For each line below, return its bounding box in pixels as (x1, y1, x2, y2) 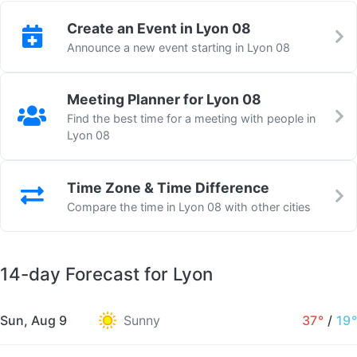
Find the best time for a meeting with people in (67, 112, 316, 126)
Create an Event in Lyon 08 (67, 19, 251, 37)
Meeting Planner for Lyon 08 (67, 91, 261, 108)
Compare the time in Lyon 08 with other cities (67, 199, 311, 214)
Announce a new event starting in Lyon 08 (67, 40, 290, 54)
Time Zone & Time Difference (67, 178, 269, 196)
